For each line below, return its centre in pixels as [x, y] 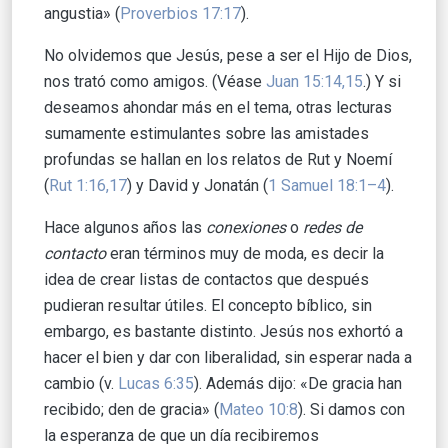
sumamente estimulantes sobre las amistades [206, 134]
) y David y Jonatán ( [197, 186]
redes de [332, 228]
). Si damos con [351, 410]
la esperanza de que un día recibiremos [181, 436]
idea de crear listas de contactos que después [206, 280]
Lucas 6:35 [156, 384]
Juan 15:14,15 [314, 82]
